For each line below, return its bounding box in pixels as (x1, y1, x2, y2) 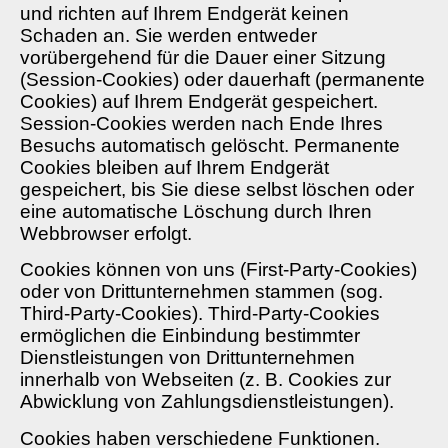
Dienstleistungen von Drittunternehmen (20, 347, 355, 369)
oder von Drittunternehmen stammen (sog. (20, 281, 383, 303)
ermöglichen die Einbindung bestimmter (20, 325, 360, 347)
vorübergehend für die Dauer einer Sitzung (20, 47, 386, 69)
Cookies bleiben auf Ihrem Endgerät (20, 157, 329, 179)
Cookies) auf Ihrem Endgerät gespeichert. (20, 91, 378, 113)
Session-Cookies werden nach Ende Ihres (20, 113, 383, 135)
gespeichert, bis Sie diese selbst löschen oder (20, 179, 414, 201)
